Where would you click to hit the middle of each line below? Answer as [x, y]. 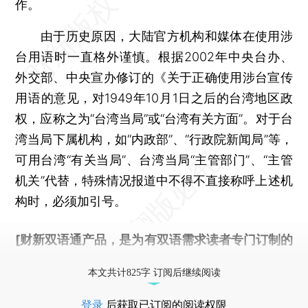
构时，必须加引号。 [71, 201]
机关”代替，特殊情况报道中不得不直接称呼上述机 [154, 180]
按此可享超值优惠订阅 [142, 260]
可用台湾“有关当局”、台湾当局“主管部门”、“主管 [154, 159]
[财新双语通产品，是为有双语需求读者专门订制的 [154, 239]
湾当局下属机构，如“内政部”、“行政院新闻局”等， [154, 139]
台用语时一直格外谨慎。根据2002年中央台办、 [154, 56]
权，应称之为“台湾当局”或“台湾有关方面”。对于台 [154, 118]
